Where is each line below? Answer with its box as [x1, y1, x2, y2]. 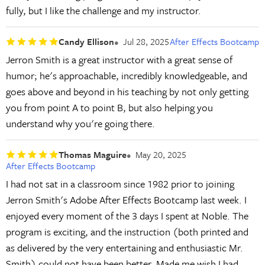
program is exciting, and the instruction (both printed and [5, 224, 248, 239]
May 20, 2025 [135, 147, 186, 161]
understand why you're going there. [5, 115, 155, 131]
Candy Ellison [58, 34, 114, 48]
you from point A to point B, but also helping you [5, 99, 213, 115]
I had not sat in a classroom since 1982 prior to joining [5, 176, 234, 191]
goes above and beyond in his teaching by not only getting [5, 83, 248, 99]
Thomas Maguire [58, 147, 127, 161]
